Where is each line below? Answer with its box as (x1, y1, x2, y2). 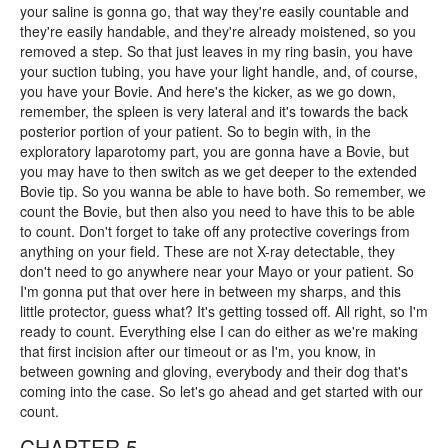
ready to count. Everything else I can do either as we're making (20, 321, 418, 341)
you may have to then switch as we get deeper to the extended (20, 161, 417, 181)
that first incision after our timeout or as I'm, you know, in (20, 341, 376, 361)
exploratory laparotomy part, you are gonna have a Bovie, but (20, 141, 409, 161)
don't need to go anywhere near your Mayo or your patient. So (20, 261, 414, 281)
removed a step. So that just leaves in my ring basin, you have (20, 41, 413, 61)
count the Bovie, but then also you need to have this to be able (20, 201, 415, 221)
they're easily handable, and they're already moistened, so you (20, 21, 416, 41)
